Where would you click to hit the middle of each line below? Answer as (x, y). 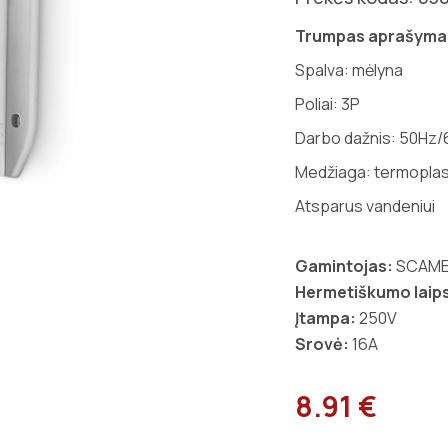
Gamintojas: (344, 266)
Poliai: (318, 104)
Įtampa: (325, 318)
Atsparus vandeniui (365, 206)
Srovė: (322, 344)
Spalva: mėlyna (349, 70)
